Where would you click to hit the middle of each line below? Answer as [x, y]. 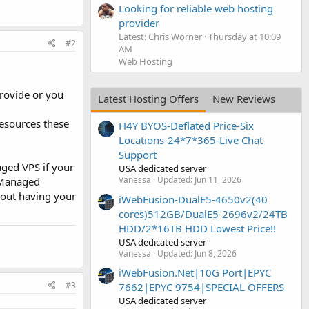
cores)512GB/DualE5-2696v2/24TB [203, 213]
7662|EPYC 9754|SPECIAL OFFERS [201, 287]
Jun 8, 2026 [216, 253]
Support [138, 155]
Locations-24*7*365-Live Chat [191, 140]
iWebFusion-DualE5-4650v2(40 [193, 199]
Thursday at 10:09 [245, 36]
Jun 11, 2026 [218, 180]
